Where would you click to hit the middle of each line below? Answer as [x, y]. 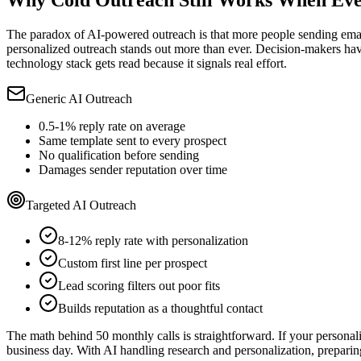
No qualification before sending [119, 156]
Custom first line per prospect [133, 263]
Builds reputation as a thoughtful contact [160, 309]
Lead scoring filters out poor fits [139, 286]
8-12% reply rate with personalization [153, 241]
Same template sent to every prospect [133, 141]
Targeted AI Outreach [81, 205]
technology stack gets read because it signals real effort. [147, 64]
